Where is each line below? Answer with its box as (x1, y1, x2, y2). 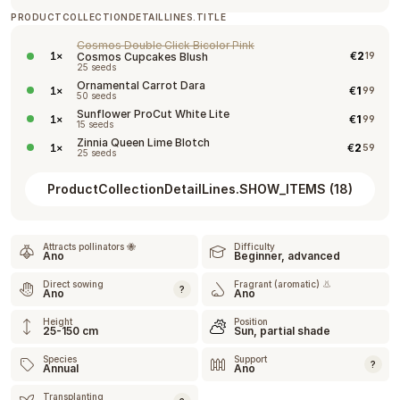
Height (43, 316, 72, 328)
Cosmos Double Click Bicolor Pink (77, 38, 254, 53)
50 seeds (77, 90, 116, 102)
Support (234, 354, 267, 365)
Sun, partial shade (234, 324, 330, 338)
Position (234, 316, 268, 328)
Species (43, 354, 77, 365)
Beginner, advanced (234, 249, 340, 263)
